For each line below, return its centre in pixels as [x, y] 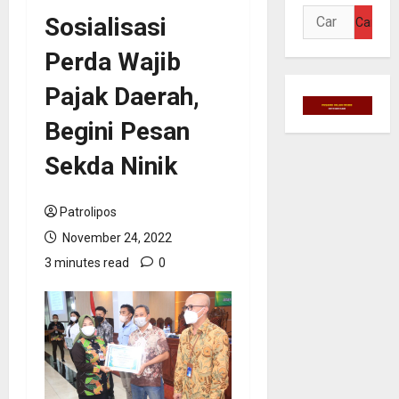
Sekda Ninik [111, 166]
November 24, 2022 [116, 237]
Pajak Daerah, [122, 96]
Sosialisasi [106, 27]
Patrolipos [88, 212]
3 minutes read [87, 262]
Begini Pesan [117, 131]
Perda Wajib [113, 61]
